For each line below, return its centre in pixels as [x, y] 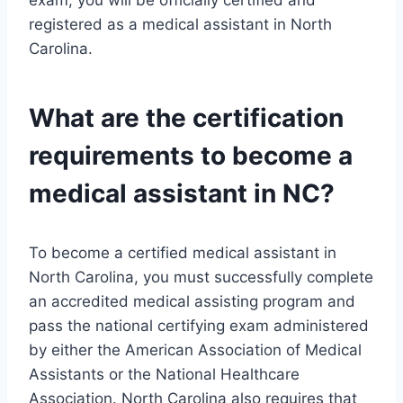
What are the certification [186, 118]
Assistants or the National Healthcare [164, 375]
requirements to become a [191, 156]
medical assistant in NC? [182, 194]
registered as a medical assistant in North [180, 25]
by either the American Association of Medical [195, 350]
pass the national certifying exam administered [199, 326]
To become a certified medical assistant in [183, 253]
